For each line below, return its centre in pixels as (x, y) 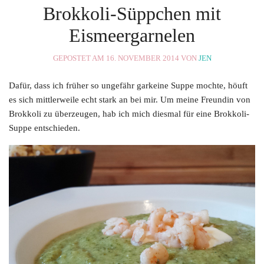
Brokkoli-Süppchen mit (132, 13)
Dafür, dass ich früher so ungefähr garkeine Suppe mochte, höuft (128, 85)
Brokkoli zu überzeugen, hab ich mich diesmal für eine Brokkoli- (129, 113)
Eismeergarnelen (132, 35)
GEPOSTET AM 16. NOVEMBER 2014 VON (126, 58)
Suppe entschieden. (44, 128)
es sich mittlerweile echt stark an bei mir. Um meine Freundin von (130, 99)
